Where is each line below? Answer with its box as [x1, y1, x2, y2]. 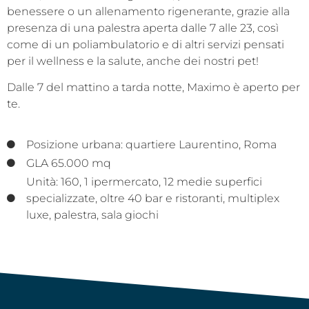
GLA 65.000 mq [26, 156, 111, 170]
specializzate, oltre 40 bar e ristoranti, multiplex [26, 191, 279, 205]
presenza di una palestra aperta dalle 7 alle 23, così [7, 21, 279, 34]
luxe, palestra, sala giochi [26, 208, 159, 221]
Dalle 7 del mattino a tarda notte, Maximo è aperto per [7, 81, 300, 94]
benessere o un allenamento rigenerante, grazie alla [7, 4, 290, 18]
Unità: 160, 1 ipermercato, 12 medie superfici [26, 175, 262, 188]
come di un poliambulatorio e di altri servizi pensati [7, 37, 284, 51]
